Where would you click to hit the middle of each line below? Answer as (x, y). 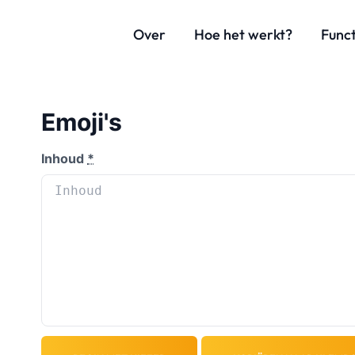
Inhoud (64, 158)
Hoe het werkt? (243, 34)
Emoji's (82, 122)
